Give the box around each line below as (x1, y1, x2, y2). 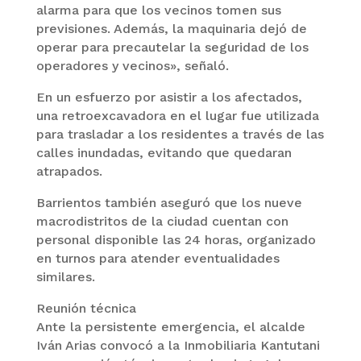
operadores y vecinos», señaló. (35, 58, 229, 74)
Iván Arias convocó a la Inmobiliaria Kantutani (35, 338, 320, 354)
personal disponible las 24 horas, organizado (35, 232, 316, 248)
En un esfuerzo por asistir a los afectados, (35, 89, 302, 106)
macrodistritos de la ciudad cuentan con (35, 214, 288, 230)
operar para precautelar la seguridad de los (35, 39, 309, 56)
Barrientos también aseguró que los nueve (35, 195, 302, 211)
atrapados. (35, 164, 102, 180)
